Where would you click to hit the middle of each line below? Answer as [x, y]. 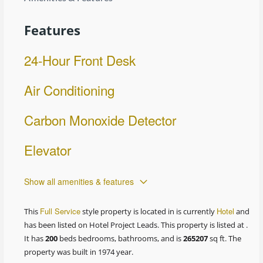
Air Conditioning [70, 90]
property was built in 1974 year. [79, 252]
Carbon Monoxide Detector [100, 119]
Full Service [60, 211]
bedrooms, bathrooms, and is [130, 238]
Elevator [48, 149]
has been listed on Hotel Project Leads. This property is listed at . [136, 225]
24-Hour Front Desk [80, 60]
